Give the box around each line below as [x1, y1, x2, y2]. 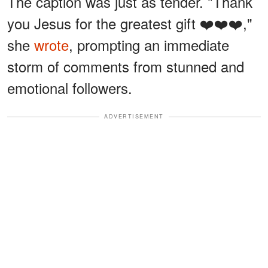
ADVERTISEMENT [104, 112, 164, 121]
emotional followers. [7, 77, 132, 99]
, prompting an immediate [69, 34, 229, 56]
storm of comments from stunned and [7, 56, 244, 77]
